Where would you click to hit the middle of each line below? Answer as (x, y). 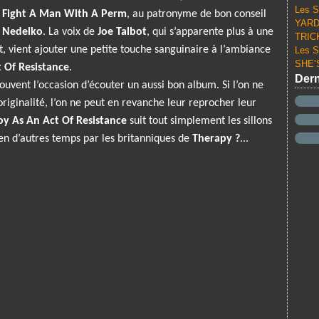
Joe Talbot (122, 32)
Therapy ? (216, 139)
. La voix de (70, 32)
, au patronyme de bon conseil (197, 14)
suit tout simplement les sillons (199, 121)
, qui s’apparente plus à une (210, 32)
